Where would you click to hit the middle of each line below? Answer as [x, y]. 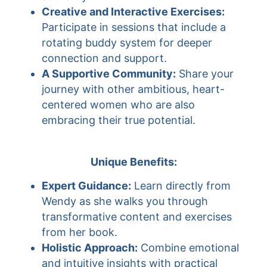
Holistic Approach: [90, 248]
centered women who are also [118, 105]
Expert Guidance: [86, 186]
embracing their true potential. [119, 120]
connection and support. [104, 58]
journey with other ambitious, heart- [133, 89]
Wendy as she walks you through [125, 201]
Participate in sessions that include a [134, 27]
